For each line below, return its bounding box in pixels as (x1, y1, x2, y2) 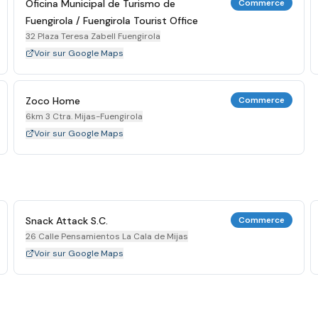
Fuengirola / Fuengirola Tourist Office (25, 14, 198, 27)
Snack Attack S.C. (25, 214, 108, 227)
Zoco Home (25, 94, 80, 107)
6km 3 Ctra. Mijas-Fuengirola (25, 111, 143, 122)
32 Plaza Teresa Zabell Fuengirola (25, 31, 160, 42)
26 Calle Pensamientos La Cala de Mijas (25, 231, 188, 242)
